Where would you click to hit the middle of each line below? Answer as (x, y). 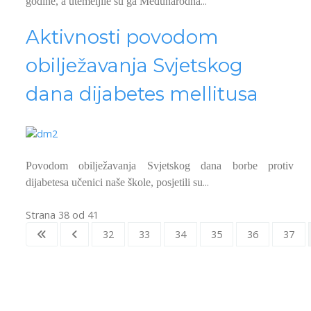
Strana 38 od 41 (62, 215)
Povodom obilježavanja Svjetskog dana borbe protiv (160, 165)
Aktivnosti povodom (122, 37)
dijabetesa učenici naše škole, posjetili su (114, 182)
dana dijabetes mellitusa (142, 94)
